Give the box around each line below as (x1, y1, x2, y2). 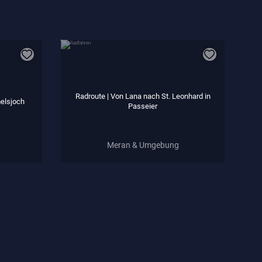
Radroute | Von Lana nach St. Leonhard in (75, 91, 211, 101)
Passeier (128, 101, 157, 111)
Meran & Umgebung (106, 140, 179, 150)
